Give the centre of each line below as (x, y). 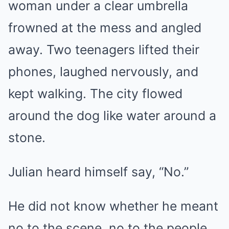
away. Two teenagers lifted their (104, 50)
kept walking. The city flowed (95, 94)
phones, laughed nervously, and (103, 72)
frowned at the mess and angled (105, 28)
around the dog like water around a (112, 116)
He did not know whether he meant (113, 206)
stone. (27, 138)
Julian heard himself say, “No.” (98, 172)
